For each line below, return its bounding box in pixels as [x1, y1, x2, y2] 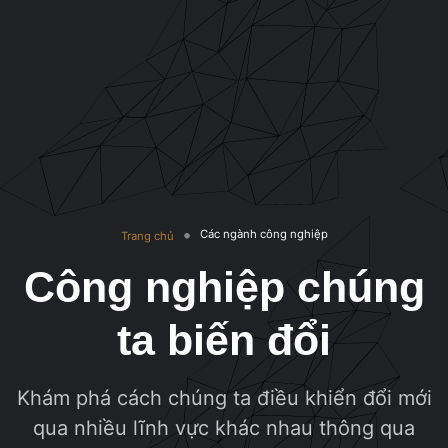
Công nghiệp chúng [23, 262, 425, 311]
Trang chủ [120, 228, 174, 243]
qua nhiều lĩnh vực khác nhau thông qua [33, 415, 415, 440]
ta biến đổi [117, 315, 331, 364]
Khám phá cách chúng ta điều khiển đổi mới [16, 385, 432, 410]
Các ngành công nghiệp [199, 226, 328, 241]
